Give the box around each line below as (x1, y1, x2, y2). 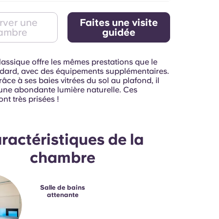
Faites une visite (80, 17, 158, 28)
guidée (102, 26, 136, 38)
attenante (46, 191, 79, 198)
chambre (30, 149, 96, 166)
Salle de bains (40, 184, 86, 191)
